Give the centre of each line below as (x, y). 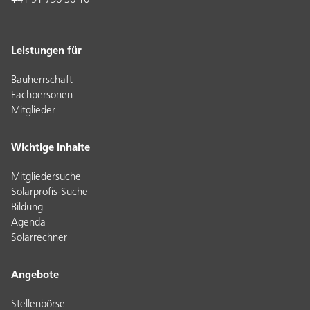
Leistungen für (46, 51)
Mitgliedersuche (46, 177)
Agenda (28, 223)
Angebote (35, 275)
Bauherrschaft (42, 80)
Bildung (27, 208)
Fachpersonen (42, 95)
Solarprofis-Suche (49, 192)
